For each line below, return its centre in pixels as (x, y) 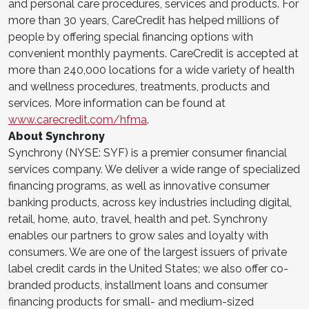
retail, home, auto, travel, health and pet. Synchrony (138, 219)
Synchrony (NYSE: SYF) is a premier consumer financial (148, 152)
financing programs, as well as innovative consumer (139, 186)
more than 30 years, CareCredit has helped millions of (144, 20)
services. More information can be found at (117, 103)
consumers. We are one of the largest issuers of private (148, 252)
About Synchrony (57, 136)
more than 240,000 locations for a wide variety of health (151, 70)
